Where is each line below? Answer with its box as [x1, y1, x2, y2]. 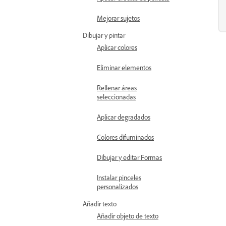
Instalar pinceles [97, 173, 141, 182]
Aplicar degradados [97, 112, 150, 121]
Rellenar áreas [97, 83, 137, 92]
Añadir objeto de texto [97, 211, 158, 220]
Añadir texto [83, 199, 117, 208]
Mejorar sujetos [97, 14, 140, 22]
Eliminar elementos [97, 63, 151, 72]
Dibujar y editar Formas [97, 153, 162, 161]
